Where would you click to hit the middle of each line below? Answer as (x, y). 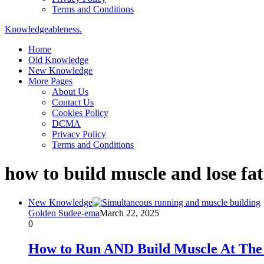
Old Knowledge (58, 60)
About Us (70, 92)
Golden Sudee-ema (64, 213)
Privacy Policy (79, 134)
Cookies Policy (80, 113)
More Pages (50, 81)
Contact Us (73, 102)
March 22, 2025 (129, 213)
